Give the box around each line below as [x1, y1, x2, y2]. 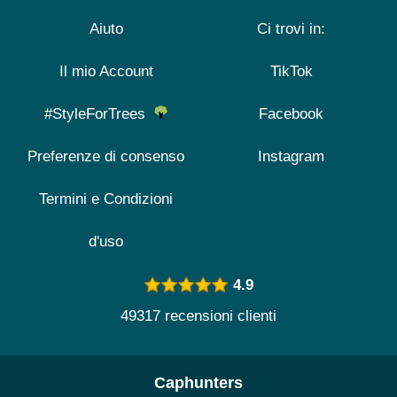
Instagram [258, 148, 324, 166]
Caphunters [154, 374, 243, 393]
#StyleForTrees [44, 105, 154, 123]
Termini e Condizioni [39, 191, 173, 208]
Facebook [259, 105, 323, 123]
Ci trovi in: [257, 20, 325, 38]
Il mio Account [58, 63, 153, 81]
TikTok [269, 63, 313, 81]
